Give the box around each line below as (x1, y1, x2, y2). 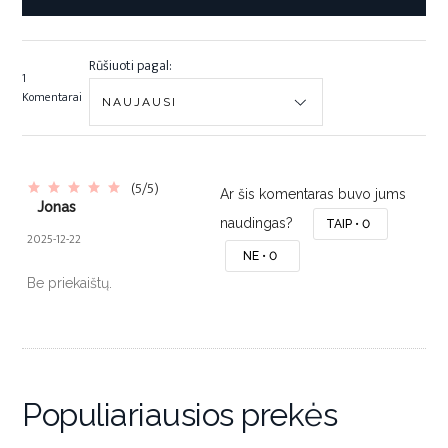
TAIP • (325, 216, 362, 231)
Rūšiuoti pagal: (88, 54, 172, 77)
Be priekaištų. (27, 275, 112, 291)
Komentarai (22, 87, 82, 107)
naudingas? (219, 214, 297, 231)
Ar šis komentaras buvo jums (219, 186, 406, 202)
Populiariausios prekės (22, 396, 338, 433)
